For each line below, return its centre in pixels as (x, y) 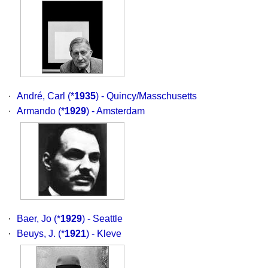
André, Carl (41, 96)
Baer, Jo (34, 219)
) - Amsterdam (115, 111)
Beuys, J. (36, 234)
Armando (36, 111)
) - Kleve (104, 234)
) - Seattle (102, 219)
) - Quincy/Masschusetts (146, 96)
